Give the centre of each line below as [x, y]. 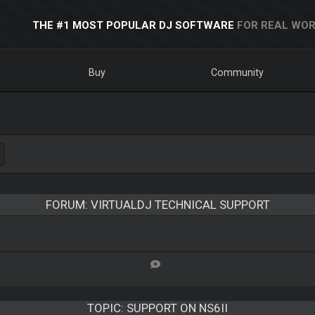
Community [238, 72]
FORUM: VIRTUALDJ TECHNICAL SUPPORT [157, 205]
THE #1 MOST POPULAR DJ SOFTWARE [133, 25]
